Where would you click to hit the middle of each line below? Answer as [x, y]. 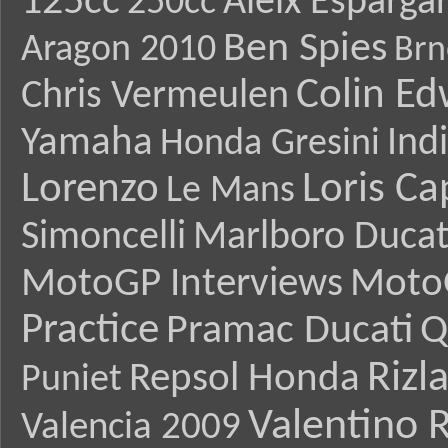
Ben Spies [305, 50]
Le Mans [230, 192]
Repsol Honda [244, 380]
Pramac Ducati [289, 332]
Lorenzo [90, 191]
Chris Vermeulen [155, 97]
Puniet [71, 381]
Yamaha [87, 144]
